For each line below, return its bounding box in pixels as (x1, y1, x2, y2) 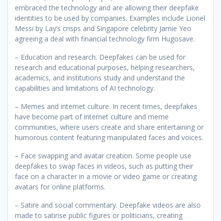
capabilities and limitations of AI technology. (15, 83, 157, 93)
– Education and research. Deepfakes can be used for (15, 52, 185, 62)
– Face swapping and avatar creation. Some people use (15, 150, 191, 160)
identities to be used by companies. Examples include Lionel (15, 13, 205, 23)
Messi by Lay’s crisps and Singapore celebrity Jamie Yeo (15, 23, 191, 33)
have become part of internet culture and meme (15, 111, 169, 121)
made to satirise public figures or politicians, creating (15, 210, 183, 220)
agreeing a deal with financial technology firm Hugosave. (15, 34, 197, 43)
